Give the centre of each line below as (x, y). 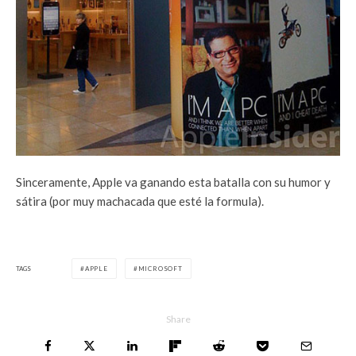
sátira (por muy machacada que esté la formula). (140, 201)
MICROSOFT (160, 269)
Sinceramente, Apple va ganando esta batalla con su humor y (173, 182)
